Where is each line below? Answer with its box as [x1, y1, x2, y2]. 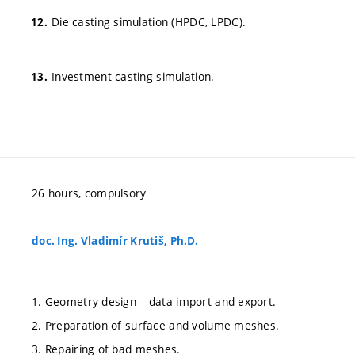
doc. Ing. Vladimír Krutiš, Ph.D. [32, 233, 198, 248]
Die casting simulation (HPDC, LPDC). [52, 13, 246, 29]
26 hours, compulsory [32, 185, 147, 200]
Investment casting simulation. [52, 68, 215, 84]
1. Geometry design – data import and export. [32, 294, 277, 310]
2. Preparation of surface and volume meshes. [32, 318, 280, 334]
